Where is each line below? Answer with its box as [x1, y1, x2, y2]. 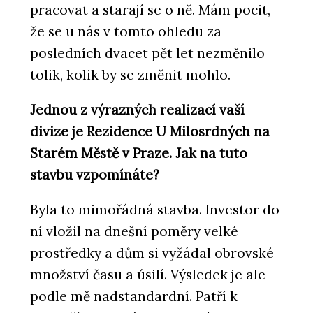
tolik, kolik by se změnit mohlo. [30, 66, 231, 83]
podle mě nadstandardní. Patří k [30, 287, 238, 305]
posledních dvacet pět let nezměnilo [30, 44, 265, 61]
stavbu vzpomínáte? [30, 166, 159, 183]
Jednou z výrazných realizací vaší [30, 101, 245, 118]
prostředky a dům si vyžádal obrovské [30, 244, 274, 261]
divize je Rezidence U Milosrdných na [30, 122, 270, 140]
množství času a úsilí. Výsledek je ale [30, 265, 265, 283]
